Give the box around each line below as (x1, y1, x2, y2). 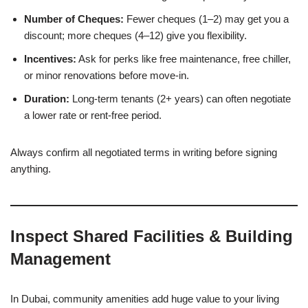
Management (10, 249, 111, 268)
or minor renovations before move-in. (24, 69, 189, 81)
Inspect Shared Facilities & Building (10, 226, 293, 245)
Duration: (24, 92, 69, 104)
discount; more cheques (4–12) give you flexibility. (24, 29, 247, 41)
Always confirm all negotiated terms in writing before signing (10, 146, 277, 158)
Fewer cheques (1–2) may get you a (124, 12, 289, 25)
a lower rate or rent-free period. (24, 109, 162, 121)
